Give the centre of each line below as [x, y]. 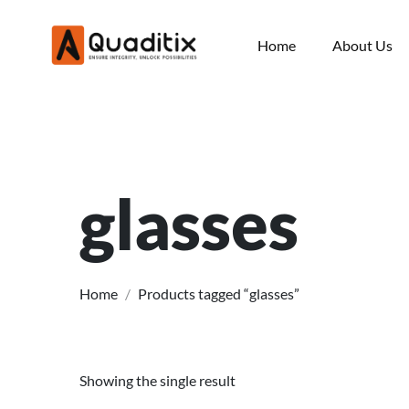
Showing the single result [157, 380]
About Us [362, 45]
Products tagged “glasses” [219, 294]
